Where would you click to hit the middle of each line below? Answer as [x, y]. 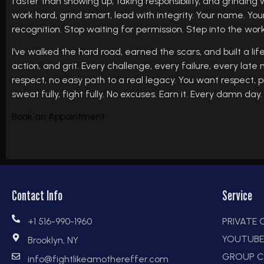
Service [237, 196]
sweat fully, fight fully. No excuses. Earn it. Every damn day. [137, 94]
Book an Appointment [58, 117]
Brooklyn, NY [53, 240]
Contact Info [37, 196]
